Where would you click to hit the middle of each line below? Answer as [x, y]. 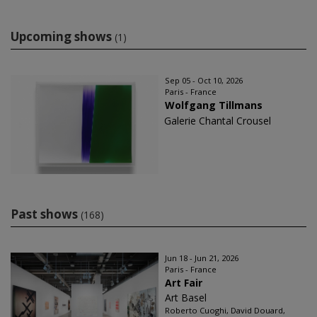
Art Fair [184, 283]
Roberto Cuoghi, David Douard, [225, 310]
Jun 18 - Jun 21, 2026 [202, 258]
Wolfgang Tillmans [214, 105]
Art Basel [186, 298]
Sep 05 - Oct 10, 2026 [204, 80]
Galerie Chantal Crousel [218, 121]
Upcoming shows [61, 36]
